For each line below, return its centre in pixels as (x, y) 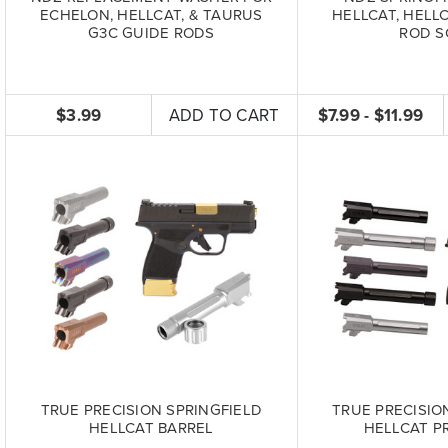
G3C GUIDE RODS (151, 33)
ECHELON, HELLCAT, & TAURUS (151, 15)
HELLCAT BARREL (151, 427)
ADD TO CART (224, 115)
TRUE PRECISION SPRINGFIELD (151, 409)
